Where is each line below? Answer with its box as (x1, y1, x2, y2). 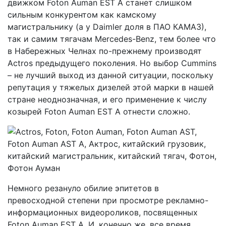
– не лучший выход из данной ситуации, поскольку (8, 70, 213, 80)
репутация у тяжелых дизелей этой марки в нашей (8, 82, 214, 92)
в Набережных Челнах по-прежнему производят (8, 46, 202, 56)
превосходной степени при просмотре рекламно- (8, 195, 208, 205)
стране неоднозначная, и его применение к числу (8, 94, 207, 104)
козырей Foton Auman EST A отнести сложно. (8, 106, 190, 117)
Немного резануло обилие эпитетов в (8, 183, 159, 193)
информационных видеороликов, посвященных (8, 207, 198, 217)
